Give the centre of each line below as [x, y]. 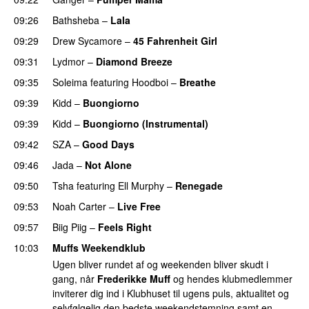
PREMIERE [236, 124]
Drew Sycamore [87, 40]
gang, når [75, 279]
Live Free [139, 206]
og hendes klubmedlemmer [231, 279]
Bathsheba [76, 20]
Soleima [70, 82]
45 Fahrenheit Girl [175, 40]
